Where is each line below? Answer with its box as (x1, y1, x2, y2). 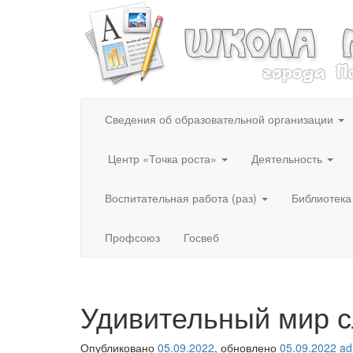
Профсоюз (105, 229, 160, 245)
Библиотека (292, 190, 351, 206)
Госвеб (184, 229, 219, 245)
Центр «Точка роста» (105, 150, 220, 166)
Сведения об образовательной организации (105, 111, 336, 127)
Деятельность (251, 150, 325, 166)
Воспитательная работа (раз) (105, 190, 260, 206)
